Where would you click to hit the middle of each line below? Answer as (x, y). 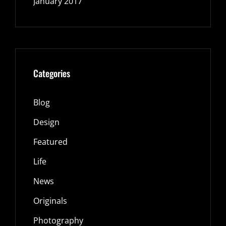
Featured (50, 142)
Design (46, 122)
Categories (52, 73)
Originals (50, 201)
